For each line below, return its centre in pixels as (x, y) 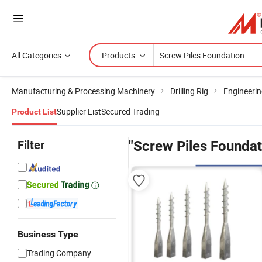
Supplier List (79, 111)
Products (118, 55)
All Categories (37, 55)
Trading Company (59, 253)
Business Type (48, 234)
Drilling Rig (189, 91)
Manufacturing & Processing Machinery (83, 91)
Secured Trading (130, 111)
